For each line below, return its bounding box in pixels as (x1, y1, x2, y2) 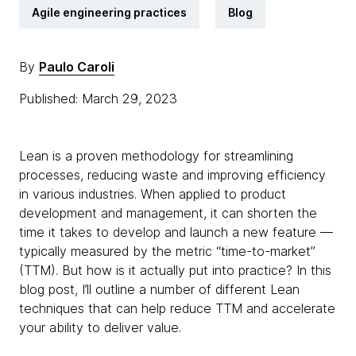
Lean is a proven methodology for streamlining (19, 148, 293, 164)
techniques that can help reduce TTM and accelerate (19, 300, 335, 316)
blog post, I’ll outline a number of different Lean (19, 281, 300, 297)
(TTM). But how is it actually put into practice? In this (19, 262, 331, 278)
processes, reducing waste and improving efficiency (19, 167, 326, 183)
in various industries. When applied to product (19, 186, 286, 202)
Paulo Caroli (39, 59, 114, 75)
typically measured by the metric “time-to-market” (19, 243, 315, 259)
